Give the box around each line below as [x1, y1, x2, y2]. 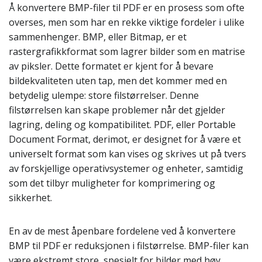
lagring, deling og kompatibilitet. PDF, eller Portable [9, 118, 236, 131]
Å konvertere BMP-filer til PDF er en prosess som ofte [9, 1, 244, 14]
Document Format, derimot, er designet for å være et [9, 133, 241, 146]
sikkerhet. [9, 191, 52, 204]
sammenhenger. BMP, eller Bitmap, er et [9, 30, 187, 43]
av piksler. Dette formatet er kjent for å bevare [9, 60, 213, 73]
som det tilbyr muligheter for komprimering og [9, 177, 215, 189]
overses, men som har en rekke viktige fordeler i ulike [9, 16, 244, 29]
